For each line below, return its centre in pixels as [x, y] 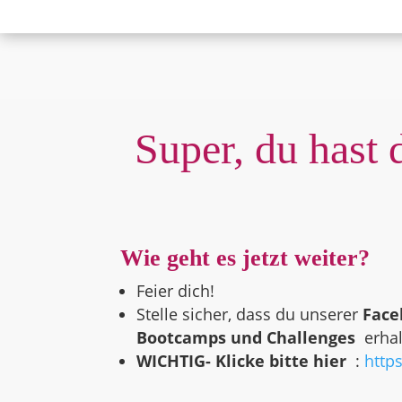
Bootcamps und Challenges [246, 338]
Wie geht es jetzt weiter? [245, 258]
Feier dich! [178, 291]
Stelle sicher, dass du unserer [250, 315]
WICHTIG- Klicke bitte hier [242, 361]
